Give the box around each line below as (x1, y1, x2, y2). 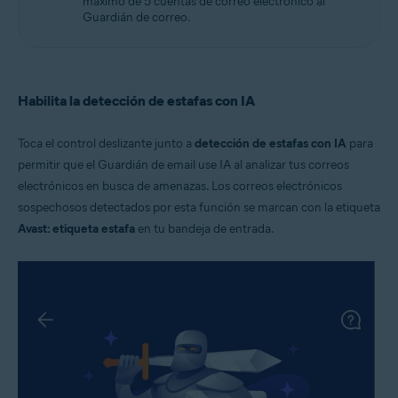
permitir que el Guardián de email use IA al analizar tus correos (18, 157, 349, 173)
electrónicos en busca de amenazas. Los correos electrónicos (18, 179, 342, 195)
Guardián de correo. (83, 10, 191, 26)
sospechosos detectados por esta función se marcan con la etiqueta (18, 200, 380, 216)
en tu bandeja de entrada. (135, 221, 275, 237)
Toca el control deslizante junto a (18, 136, 195, 152)
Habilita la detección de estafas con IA (18, 92, 255, 110)
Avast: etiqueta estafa (18, 221, 135, 237)
